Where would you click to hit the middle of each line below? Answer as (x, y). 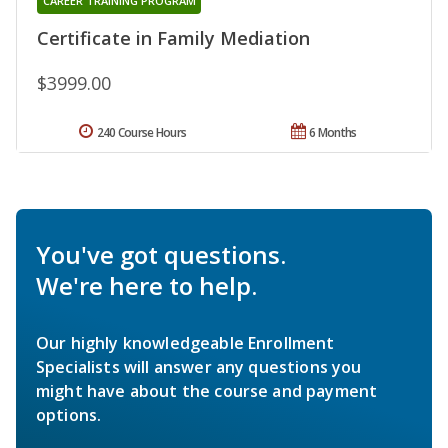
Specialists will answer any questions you (199, 366)
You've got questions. (161, 254)
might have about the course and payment (207, 390)
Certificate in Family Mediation (173, 37)
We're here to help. (146, 285)
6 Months (333, 132)
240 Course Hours (141, 132)
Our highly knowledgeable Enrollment (185, 342)
